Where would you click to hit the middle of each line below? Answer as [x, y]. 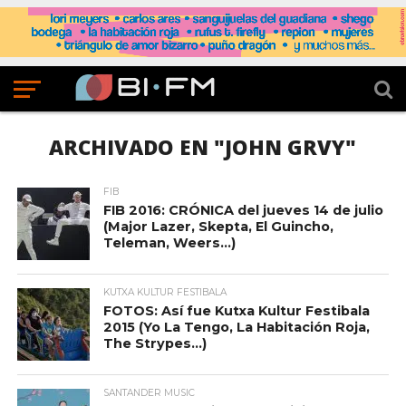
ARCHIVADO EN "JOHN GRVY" [203, 148]
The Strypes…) [155, 344]
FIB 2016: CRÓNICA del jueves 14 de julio [243, 211]
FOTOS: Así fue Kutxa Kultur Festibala [236, 311]
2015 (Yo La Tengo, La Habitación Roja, [236, 328]
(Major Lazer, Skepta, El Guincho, [218, 227]
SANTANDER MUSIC [149, 393]
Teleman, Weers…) [169, 243]
